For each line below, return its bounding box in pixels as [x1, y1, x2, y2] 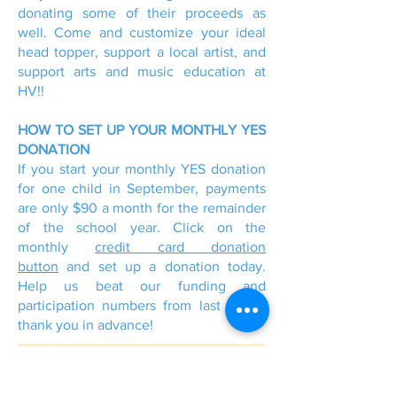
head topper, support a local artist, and [18, 43, 266, 59]
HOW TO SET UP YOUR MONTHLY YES [18, 121, 266, 137]
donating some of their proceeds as [18, 4, 266, 20]
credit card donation [95, 238, 267, 254]
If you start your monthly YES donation [18, 160, 266, 176]
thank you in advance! [18, 316, 153, 332]
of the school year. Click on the [18, 219, 266, 235]
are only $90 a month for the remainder [18, 199, 266, 215]
